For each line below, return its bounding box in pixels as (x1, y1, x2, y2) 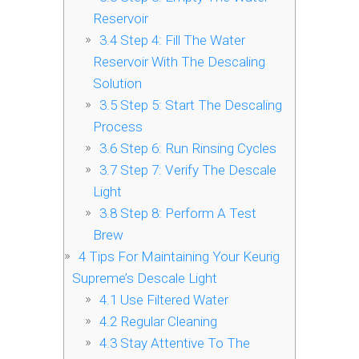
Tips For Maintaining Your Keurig (86, 248, 280, 265)
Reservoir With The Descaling (92, 54, 265, 71)
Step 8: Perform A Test (116, 205, 256, 222)
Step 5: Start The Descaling (116, 97, 282, 114)
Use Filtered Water (116, 292, 228, 309)
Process (92, 119, 143, 135)
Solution (92, 75, 142, 92)
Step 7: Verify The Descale (116, 162, 276, 179)
